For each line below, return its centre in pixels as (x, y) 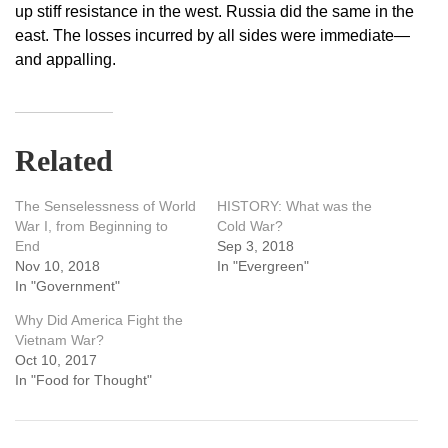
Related (64, 161)
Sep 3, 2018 (255, 246)
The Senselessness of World (105, 206)
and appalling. (65, 60)
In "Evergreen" (262, 266)
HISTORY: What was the (294, 206)
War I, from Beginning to (91, 226)
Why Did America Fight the (99, 320)
